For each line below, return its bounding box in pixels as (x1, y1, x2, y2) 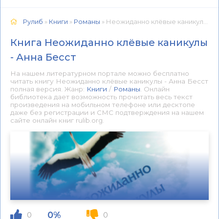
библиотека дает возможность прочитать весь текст (10, 93, 193, 101)
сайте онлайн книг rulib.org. (10, 116, 104, 124)
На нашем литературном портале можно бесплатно (10, 69, 189, 77)
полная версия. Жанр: (10, 85, 87, 93)
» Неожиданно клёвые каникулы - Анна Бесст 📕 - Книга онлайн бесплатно (100, 18, 203, 25)
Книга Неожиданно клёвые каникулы (10, 37, 208, 48)
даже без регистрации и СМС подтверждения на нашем (10, 109, 204, 116)
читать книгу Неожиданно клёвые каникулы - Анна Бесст (10, 77, 208, 85)
